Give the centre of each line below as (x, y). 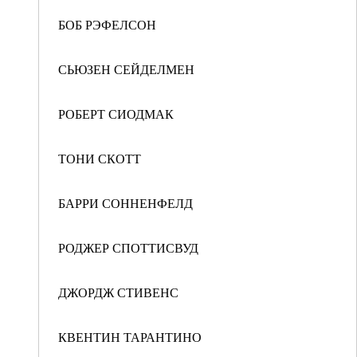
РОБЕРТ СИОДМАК (116, 114)
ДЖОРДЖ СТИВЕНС (118, 292)
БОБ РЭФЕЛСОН (107, 24)
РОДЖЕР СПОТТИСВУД (128, 247)
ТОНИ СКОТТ (100, 158)
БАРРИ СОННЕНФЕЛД (126, 203)
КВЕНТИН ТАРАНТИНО (130, 337)
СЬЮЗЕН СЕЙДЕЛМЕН (126, 69)
